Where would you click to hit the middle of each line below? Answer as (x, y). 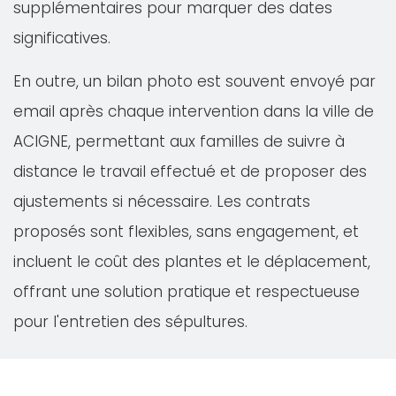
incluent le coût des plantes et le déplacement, (192, 262)
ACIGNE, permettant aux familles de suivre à (179, 141)
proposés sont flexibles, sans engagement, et (186, 232)
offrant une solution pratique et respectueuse (187, 292)
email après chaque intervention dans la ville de (194, 111)
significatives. (62, 38)
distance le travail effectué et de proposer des (190, 171)
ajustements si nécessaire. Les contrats (162, 202)
